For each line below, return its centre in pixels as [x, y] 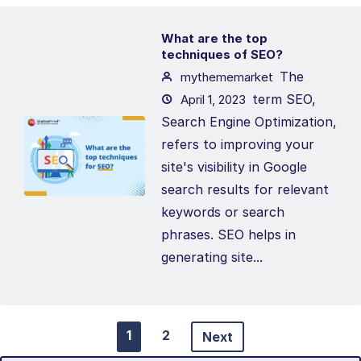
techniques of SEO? [222, 54]
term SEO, [284, 99]
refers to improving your [238, 144]
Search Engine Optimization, [249, 122]
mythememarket [225, 77]
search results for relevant [245, 189]
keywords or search [223, 212]
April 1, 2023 [212, 100]
